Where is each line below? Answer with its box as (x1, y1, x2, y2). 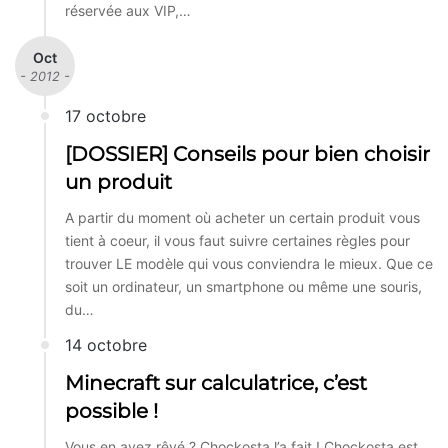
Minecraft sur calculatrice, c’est (65, 370, 367, 395)
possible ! (65, 398, 158, 423)
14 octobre (65, 334, 147, 355)
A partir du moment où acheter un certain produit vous (65, 208, 420, 226)
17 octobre (65, 105, 146, 126)
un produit (65, 169, 172, 194)
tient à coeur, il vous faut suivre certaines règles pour (65, 231, 410, 249)
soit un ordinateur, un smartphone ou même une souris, (65, 277, 422, 295)
